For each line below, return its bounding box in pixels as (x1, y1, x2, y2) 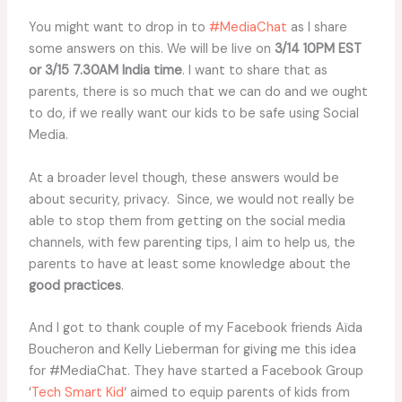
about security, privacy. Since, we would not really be (28, 190, 354, 208)
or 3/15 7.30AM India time (28, 62, 182, 80)
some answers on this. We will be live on (28, 40, 275, 58)
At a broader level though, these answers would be (28, 169, 339, 187)
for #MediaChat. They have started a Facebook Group (28, 363, 363, 380)
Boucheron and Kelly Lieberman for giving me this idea (28, 341, 356, 359)
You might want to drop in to (28, 19, 209, 37)
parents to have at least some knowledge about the (28, 255, 351, 273)
